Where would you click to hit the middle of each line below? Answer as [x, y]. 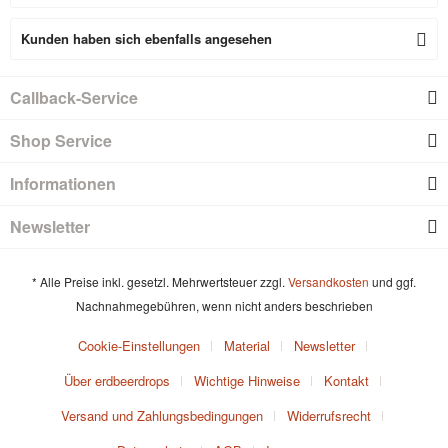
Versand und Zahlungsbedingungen [162, 416]
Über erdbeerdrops [116, 381]
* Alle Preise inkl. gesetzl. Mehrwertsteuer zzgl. [160, 282]
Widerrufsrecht [329, 416]
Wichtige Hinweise [246, 381]
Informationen [63, 183]
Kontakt [346, 381]
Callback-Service [74, 97]
